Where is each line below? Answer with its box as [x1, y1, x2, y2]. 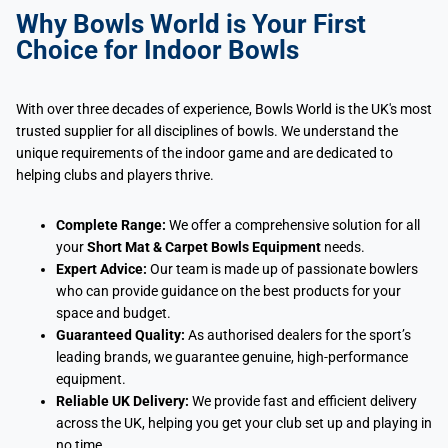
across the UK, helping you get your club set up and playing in [56, 415, 432, 432]
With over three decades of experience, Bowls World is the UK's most [16, 101, 432, 118]
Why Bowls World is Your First [16, 8, 366, 39]
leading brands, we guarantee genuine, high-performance [56, 349, 408, 366]
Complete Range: [56, 217, 166, 234]
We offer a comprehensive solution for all [166, 217, 420, 234]
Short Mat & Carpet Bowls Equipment [87, 239, 321, 256]
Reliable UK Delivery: [56, 393, 189, 410]
